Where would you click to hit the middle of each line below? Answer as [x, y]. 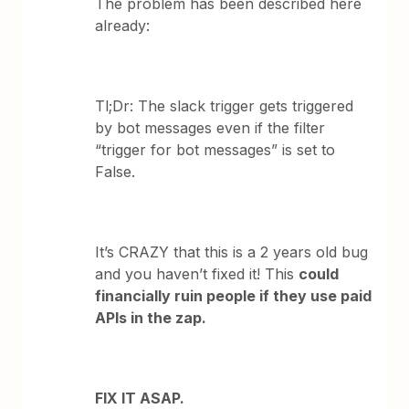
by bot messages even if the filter [210, 128]
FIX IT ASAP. [140, 398]
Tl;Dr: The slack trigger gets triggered [225, 106]
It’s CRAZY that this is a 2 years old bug [232, 252]
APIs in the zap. [151, 318]
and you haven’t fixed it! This [197, 274]
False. [115, 172]
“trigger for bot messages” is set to [215, 150]
